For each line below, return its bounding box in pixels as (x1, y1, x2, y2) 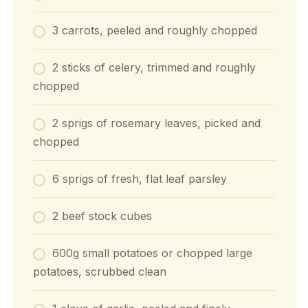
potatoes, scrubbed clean (32, 265, 166, 278)
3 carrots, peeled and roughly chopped (52, 23, 257, 37)
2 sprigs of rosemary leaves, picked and (52, 116, 261, 130)
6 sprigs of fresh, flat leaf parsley (52, 172, 227, 186)
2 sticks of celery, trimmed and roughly (52, 60, 256, 74)
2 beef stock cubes (52, 209, 152, 223)
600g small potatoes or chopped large (52, 246, 252, 260)
